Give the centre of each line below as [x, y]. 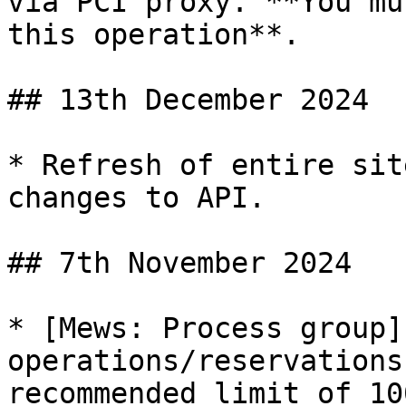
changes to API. [136, 198]
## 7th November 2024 [179, 263]
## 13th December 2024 [188, 100]
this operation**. [154, 34]
